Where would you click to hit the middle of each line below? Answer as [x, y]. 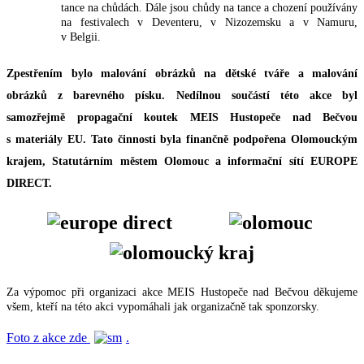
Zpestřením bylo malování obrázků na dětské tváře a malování [182, 73]
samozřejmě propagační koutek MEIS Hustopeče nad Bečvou [182, 117]
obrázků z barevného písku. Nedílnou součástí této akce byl [182, 95]
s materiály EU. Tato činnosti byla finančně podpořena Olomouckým [182, 139]
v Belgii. [81, 37]
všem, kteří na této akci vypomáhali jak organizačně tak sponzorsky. [163, 306]
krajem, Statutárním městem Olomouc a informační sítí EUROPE [182, 161]
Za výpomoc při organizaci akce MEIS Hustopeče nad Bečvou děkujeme [182, 292]
